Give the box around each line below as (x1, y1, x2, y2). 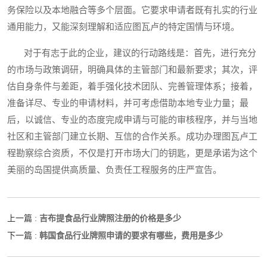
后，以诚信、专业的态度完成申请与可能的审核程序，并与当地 (7, 114, 257, 125)
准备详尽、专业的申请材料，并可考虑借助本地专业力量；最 (7, 98, 249, 108)
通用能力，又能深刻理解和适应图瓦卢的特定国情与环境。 (7, 21, 240, 32)
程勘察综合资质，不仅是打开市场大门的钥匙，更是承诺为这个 (7, 148, 257, 158)
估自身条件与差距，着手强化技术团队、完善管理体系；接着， (7, 81, 257, 91)
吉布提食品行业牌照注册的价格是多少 (39, 213, 181, 223)
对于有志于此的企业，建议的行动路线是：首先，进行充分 (7, 48, 256, 58)
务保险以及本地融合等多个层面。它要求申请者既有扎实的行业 (7, 5, 257, 15)
